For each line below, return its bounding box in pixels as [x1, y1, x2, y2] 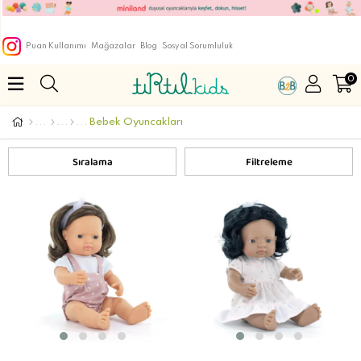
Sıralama [72, 152, 113, 177]
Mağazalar [91, 42, 135, 50]
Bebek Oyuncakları [89, 116, 183, 127]
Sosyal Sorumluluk [162, 42, 233, 50]
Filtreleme [245, 152, 293, 177]
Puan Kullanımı [26, 42, 86, 50]
